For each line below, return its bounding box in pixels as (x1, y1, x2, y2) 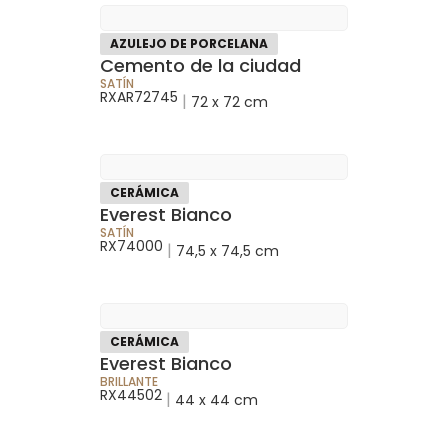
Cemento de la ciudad (100, 52, 301, 78)
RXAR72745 (100, 86, 178, 107)
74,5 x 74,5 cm (176, 240, 279, 261)
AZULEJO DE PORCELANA (110, 34, 268, 52)
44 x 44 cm (175, 389, 258, 410)
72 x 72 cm (191, 91, 268, 112)
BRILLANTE (100, 372, 158, 390)
